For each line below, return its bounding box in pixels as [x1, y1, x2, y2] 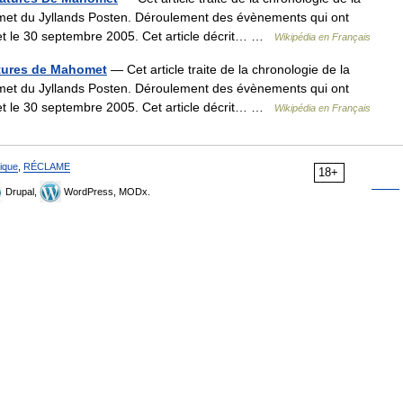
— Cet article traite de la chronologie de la [107, 62, 350, 76]
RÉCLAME [23, 161, 70, 172]
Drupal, [3, 186, 40, 197]
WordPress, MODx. [61, 186, 150, 197]
